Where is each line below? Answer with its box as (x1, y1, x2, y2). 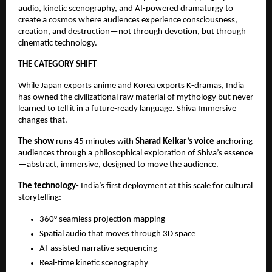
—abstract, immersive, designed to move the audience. (18, 160, 219, 170)
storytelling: (18, 193, 61, 203)
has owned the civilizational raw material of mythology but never (18, 93, 253, 103)
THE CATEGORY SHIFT (18, 60, 97, 70)
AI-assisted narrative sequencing (39, 244, 157, 254)
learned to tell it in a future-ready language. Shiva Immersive (18, 104, 236, 114)
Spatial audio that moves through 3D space (39, 229, 195, 239)
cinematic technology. (18, 39, 97, 49)
